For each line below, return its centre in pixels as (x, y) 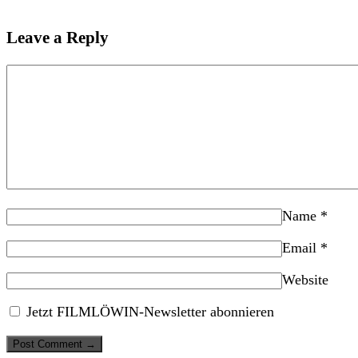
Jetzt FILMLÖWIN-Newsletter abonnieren (148, 312)
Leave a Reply (58, 38)
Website (305, 280)
